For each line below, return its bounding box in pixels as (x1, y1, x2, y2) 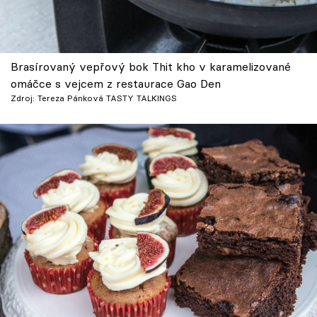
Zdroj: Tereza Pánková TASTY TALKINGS (11, 93, 177, 104)
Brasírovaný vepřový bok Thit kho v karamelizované (11, 59, 291, 74)
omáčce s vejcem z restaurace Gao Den (11, 76, 221, 91)
